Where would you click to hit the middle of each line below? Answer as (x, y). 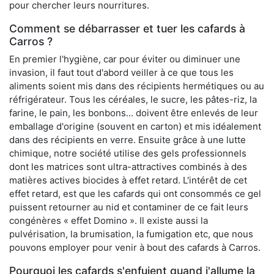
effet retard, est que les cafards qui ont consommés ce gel (135, 194)
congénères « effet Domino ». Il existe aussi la (109, 221)
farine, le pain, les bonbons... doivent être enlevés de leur (134, 113)
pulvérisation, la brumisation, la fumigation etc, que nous (131, 234)
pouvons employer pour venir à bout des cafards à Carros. (135, 248)
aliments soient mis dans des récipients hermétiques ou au (137, 86)
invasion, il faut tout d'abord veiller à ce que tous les (121, 73)
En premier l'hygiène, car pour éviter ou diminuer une (125, 59)
